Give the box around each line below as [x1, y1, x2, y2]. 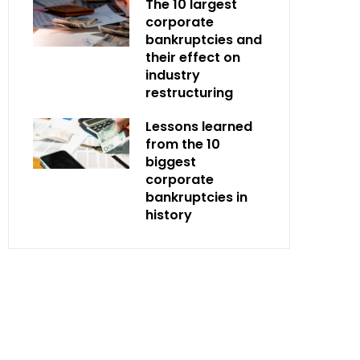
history [145, 206, 192, 224]
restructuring [145, 84, 233, 102]
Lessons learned [145, 117, 252, 136]
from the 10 [145, 135, 220, 153]
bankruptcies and [145, 31, 262, 49]
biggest [145, 153, 196, 171]
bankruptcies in [145, 188, 247, 207]
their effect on [145, 48, 240, 67]
